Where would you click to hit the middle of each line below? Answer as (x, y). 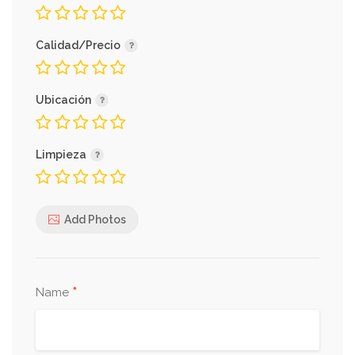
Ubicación (65, 100)
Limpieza (62, 155)
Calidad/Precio (79, 45)
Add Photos (95, 219)
